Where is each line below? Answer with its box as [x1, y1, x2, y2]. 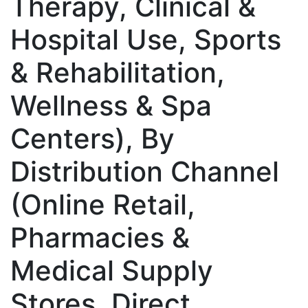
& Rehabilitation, [10, 55, 225, 89]
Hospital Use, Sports [10, 22, 281, 56]
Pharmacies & [10, 220, 190, 254]
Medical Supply [10, 253, 213, 287]
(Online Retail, [10, 187, 195, 221]
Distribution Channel [10, 154, 279, 188]
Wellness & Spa [10, 88, 212, 122]
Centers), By [10, 121, 175, 155]
